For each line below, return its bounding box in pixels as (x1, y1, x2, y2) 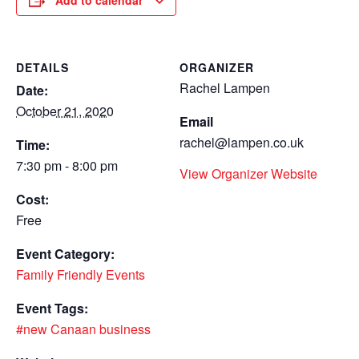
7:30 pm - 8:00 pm (16, 156, 118, 175)
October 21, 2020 (16, 102, 114, 121)
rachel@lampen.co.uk (179, 133, 304, 152)
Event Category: (16, 244, 115, 264)
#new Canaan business (16, 320, 151, 339)
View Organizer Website (179, 164, 317, 184)
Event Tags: (16, 299, 88, 318)
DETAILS (16, 59, 69, 76)
